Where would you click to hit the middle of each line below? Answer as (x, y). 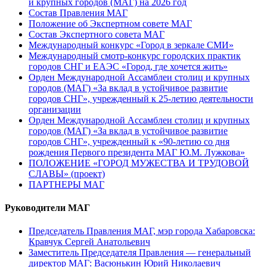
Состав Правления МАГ (78, 13)
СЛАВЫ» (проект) (67, 173)
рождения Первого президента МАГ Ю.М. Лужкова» (137, 152)
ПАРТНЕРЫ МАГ (66, 184)
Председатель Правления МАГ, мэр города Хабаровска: (142, 231)
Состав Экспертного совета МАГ (97, 34)
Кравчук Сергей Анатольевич (89, 242)
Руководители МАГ (47, 207)
